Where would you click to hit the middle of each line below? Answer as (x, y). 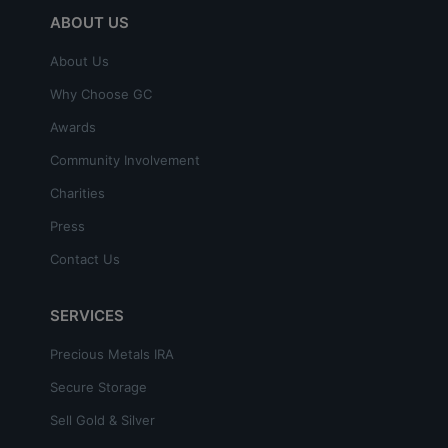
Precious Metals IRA (112, 353)
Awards (73, 126)
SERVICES (87, 315)
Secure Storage (98, 386)
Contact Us (85, 258)
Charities (77, 192)
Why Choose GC (101, 93)
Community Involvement (125, 159)
